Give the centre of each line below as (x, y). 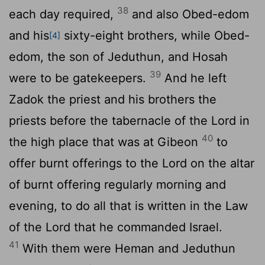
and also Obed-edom (189, 14)
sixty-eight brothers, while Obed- (155, 35)
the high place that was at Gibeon (105, 142)
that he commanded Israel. (146, 227)
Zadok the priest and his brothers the (113, 99)
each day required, (63, 14)
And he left (194, 78)
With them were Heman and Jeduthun (127, 248)
